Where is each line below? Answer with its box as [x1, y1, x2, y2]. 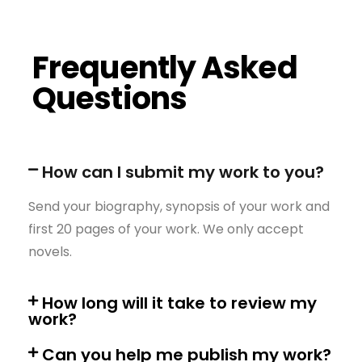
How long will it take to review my [41, 292, 317, 315]
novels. [28, 242, 72, 262]
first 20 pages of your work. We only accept [28, 220, 304, 239]
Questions [32, 77, 187, 120]
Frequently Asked [32, 46, 297, 90]
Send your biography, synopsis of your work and [28, 197, 330, 217]
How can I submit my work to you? [41, 161, 324, 184]
